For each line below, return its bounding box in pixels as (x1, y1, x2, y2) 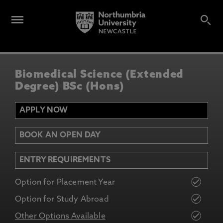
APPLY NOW (19, 107, 68, 114)
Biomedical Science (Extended (15, 69, 184, 81)
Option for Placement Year (15, 179, 115, 187)
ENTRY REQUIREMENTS (19, 156, 111, 164)
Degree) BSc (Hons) (15, 81, 124, 93)
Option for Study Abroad (15, 196, 109, 204)
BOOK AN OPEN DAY (19, 131, 101, 139)
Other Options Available (15, 213, 106, 221)
